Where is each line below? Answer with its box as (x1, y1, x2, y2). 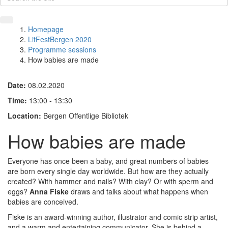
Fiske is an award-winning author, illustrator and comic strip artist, (8, 212, 218, 222)
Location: (8, 110, 43, 121)
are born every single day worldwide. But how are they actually (8, 166, 209, 176)
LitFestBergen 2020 (28, 34, 92, 44)
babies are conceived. (8, 196, 78, 207)
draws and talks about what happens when (69, 186, 208, 196)
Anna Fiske (30, 186, 69, 196)
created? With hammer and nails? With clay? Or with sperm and (8, 176, 213, 186)
